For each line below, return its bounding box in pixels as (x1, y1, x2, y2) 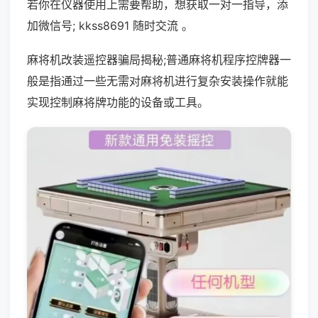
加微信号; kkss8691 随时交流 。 (27, 18, 193, 33)
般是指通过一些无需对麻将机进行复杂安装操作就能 (27, 74, 288, 88)
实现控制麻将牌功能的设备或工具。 (27, 95, 209, 109)
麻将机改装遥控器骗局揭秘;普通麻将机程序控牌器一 (27, 53, 291, 67)
